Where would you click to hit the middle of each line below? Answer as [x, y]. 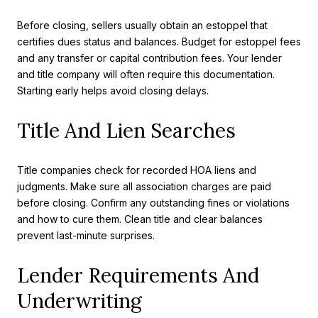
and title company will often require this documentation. [146, 74]
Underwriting [79, 301]
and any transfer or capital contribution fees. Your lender [149, 57]
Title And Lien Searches [126, 130]
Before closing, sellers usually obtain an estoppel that [142, 25]
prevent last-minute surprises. [86, 236]
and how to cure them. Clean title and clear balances [140, 219]
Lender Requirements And [138, 275]
